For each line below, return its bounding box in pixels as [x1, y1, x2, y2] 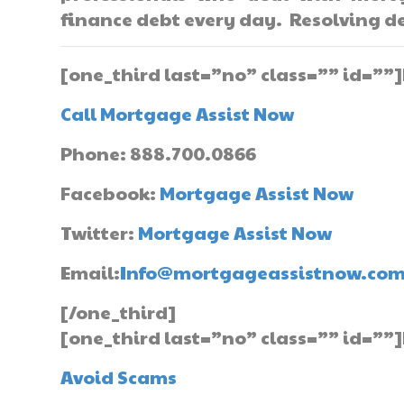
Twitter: [60, 220, 139, 245]
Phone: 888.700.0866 [60, 141, 257, 166]
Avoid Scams [60, 364, 178, 390]
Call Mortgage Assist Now [60, 101, 295, 126]
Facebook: [60, 180, 161, 206]
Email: [60, 260, 121, 285]
